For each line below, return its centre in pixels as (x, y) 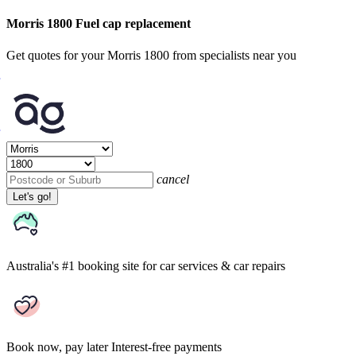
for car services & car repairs (214, 265)
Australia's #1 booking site (73, 265)
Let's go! (32, 196)
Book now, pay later (57, 346)
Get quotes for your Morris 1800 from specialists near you (151, 55)
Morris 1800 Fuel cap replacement (99, 24)
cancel (173, 179)
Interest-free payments (166, 346)
